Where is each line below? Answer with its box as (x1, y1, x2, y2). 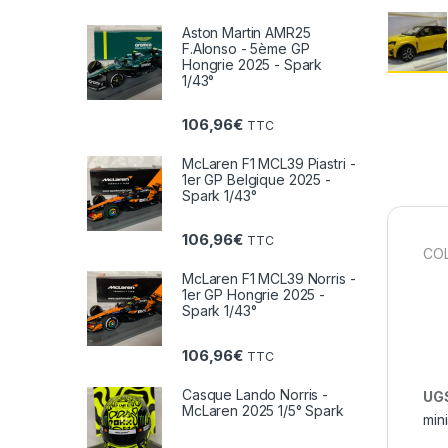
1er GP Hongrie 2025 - (182, 286, 326, 304)
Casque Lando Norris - (182, 385, 329, 403)
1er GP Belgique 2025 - (182, 171, 331, 189)
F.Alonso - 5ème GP (182, 39, 310, 57)
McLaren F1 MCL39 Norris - (182, 270, 356, 288)
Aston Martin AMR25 (182, 23, 311, 41)
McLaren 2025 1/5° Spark (182, 401, 344, 419)
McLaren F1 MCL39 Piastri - (182, 155, 356, 173)
